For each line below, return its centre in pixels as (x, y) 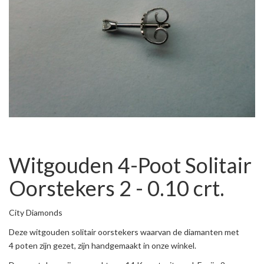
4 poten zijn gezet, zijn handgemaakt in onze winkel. (103, 245)
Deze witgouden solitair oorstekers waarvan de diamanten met (124, 232)
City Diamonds (36, 212)
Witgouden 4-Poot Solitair (130, 165)
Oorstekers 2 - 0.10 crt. (117, 188)
